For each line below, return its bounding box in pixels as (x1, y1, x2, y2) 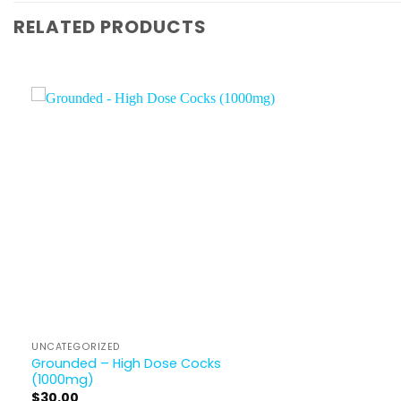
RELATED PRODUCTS (13, 14, 207, 40)
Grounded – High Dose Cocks (31, 354, 221, 372)
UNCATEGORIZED (31, 339, 122, 354)
